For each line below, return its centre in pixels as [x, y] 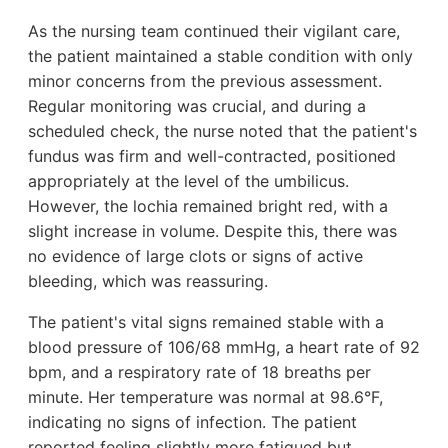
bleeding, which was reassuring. [148, 280]
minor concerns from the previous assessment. [205, 80]
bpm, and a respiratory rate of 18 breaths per [199, 371]
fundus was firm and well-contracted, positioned [212, 155]
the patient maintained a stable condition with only [220, 55]
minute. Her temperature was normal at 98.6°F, [205, 396]
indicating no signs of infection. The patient [192, 421]
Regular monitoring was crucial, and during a [197, 105]
